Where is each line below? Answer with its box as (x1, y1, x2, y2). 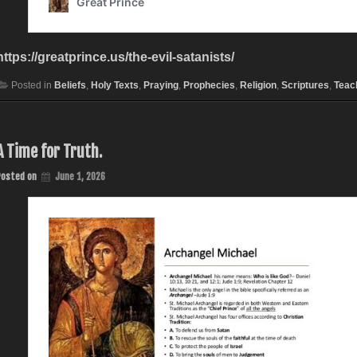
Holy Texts (90, 79, 139, 91)
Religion (239, 79, 277, 91)
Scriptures (280, 79, 329, 91)
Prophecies (182, 79, 235, 91)
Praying (143, 79, 178, 91)
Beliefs (53, 79, 86, 91)
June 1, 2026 (54, 170, 105, 182)
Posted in (10, 79, 54, 91)
